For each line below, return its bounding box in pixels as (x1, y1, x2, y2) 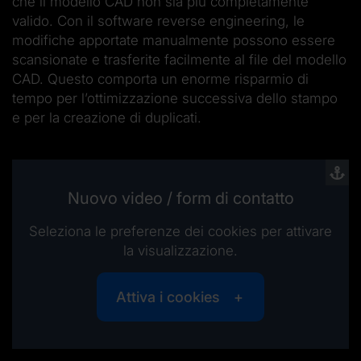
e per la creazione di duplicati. (12, 110, 201, 127)
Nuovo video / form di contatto (67, 189, 294, 209)
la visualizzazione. (123, 243, 238, 259)
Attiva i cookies (116, 288, 220, 306)
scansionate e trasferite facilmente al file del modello (12, 52, 346, 68)
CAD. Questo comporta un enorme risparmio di (12, 71, 309, 88)
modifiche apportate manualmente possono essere (12, 32, 335, 49)
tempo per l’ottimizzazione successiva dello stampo (12, 90, 338, 107)
